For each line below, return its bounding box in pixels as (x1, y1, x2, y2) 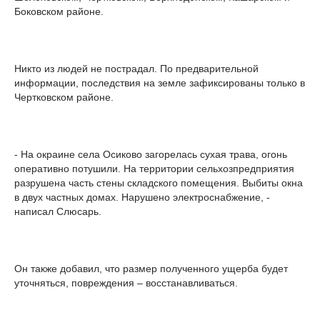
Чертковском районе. (14, 91, 114, 104)
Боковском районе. (14, 6, 104, 18)
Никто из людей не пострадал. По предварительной (14, 63, 259, 75)
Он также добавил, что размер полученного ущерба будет (14, 263, 288, 275)
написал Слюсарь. (14, 206, 101, 218)
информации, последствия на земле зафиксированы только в (14, 77, 305, 89)
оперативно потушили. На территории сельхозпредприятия (14, 163, 294, 175)
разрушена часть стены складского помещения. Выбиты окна (14, 177, 303, 189)
